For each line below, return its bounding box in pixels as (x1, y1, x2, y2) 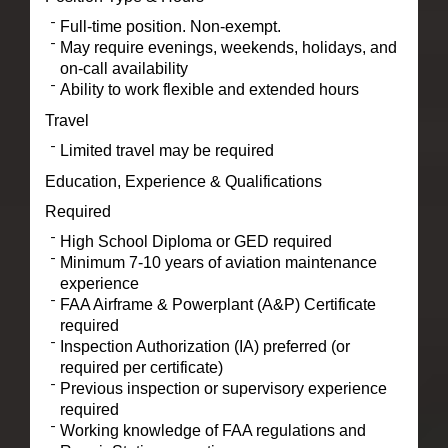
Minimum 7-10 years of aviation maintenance (59, 253, 377, 271)
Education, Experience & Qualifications (44, 172, 322, 190)
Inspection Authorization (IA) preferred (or (59, 337, 350, 355)
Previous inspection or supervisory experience (59, 379, 387, 397)
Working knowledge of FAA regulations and (59, 421, 366, 439)
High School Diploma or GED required (59, 232, 332, 250)
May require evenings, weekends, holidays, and (59, 38, 397, 56)
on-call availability (59, 59, 188, 77)
